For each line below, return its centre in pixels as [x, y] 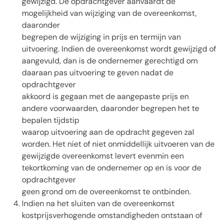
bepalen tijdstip [51, 120]
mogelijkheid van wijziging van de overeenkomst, [109, 13]
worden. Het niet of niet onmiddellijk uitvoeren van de [118, 144]
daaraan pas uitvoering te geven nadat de [98, 73]
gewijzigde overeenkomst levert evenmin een [103, 156]
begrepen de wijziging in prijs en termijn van [101, 37]
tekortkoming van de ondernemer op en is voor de [111, 168]
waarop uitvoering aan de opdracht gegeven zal [108, 132]
